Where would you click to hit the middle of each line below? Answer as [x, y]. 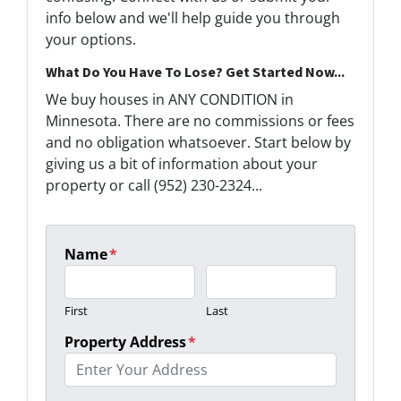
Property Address [125, 342]
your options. [91, 40]
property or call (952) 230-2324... [154, 186]
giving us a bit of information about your [182, 164]
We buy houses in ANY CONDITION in [170, 100]
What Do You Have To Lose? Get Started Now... [195, 73]
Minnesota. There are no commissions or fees [200, 121]
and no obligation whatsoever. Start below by [198, 143]
